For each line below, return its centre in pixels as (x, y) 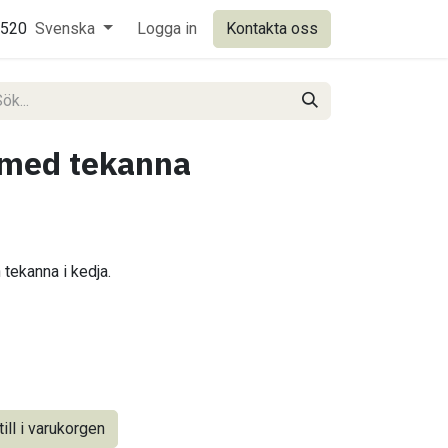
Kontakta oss (272, 28)
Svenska (65, 28)
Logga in (167, 28)
